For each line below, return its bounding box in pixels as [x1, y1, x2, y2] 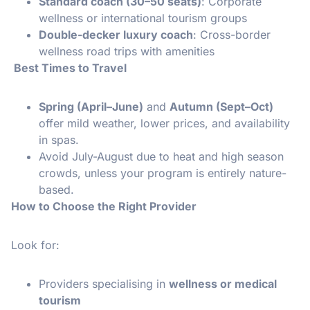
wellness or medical [169, 276, 277, 291]
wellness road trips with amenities [39, 44, 215, 58]
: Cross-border [193, 27, 271, 42]
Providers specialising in [39, 276, 169, 291]
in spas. [39, 132, 79, 147]
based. [39, 182, 74, 197]
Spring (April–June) [39, 99, 143, 113]
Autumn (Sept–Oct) [170, 99, 273, 113]
